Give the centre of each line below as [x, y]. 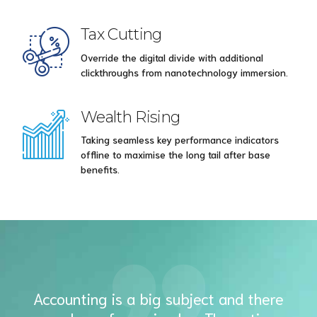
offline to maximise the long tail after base [175, 154]
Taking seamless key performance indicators [180, 139]
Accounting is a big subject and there [158, 298]
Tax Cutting [121, 34]
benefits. [100, 169]
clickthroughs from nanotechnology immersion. [184, 72]
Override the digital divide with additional [172, 57]
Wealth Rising [131, 116]
